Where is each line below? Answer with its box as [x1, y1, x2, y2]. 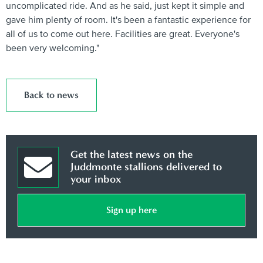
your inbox [70, 173, 121, 186]
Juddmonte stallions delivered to [70, 160, 222, 174]
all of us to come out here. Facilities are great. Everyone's [6, 28, 240, 40]
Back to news [24, 89, 79, 100]
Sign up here [106, 204, 157, 215]
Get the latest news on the [70, 148, 193, 161]
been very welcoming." [6, 42, 99, 54]
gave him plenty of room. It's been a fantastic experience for [6, 14, 251, 26]
